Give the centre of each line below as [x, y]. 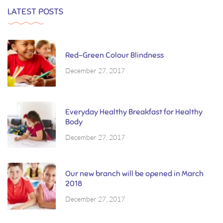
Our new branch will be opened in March [134, 173]
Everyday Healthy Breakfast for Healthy [134, 112]
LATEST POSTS [35, 11]
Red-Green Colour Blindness [114, 56]
